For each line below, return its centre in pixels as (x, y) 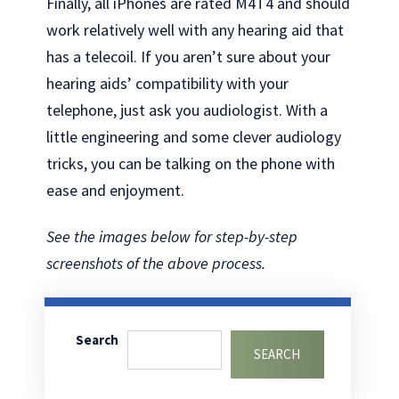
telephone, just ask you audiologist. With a (187, 110)
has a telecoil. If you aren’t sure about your (189, 56)
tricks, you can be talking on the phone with (191, 163)
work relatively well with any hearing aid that (195, 29)
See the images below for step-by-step (172, 237)
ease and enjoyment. (116, 190)
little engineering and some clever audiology (194, 136)
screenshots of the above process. (156, 264)
